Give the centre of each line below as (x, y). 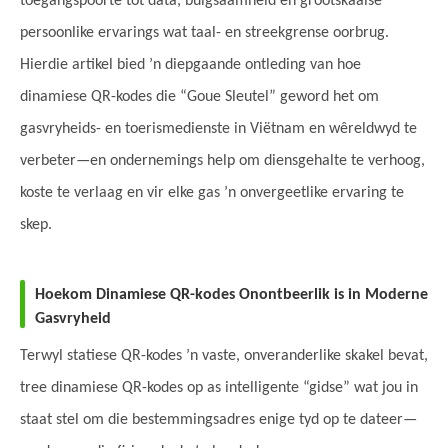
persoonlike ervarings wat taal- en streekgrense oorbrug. (204, 32)
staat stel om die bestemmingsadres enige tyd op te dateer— (218, 419)
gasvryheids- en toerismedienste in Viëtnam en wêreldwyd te (218, 128)
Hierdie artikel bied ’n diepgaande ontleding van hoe (190, 64)
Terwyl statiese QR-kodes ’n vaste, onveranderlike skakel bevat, (224, 355)
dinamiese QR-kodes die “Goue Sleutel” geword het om (199, 96)
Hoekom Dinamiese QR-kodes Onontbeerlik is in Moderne (231, 294)
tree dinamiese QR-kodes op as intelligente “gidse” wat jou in (219, 387)
